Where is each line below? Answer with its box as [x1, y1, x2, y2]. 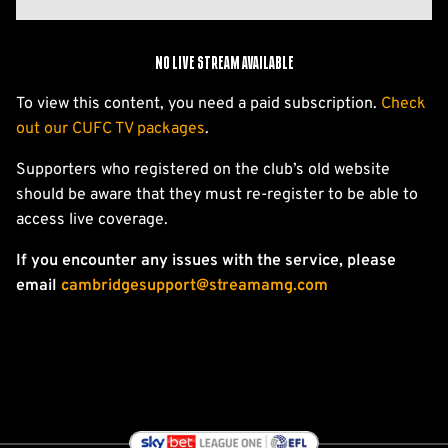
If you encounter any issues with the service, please [16, 251, 396, 271]
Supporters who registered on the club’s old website [16, 160, 390, 180]
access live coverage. [16, 210, 168, 230]
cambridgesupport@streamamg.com [61, 276, 328, 296]
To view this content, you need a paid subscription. [16, 94, 381, 114]
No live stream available [154, 56, 294, 72]
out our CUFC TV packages [16, 119, 205, 139]
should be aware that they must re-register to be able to [16, 185, 418, 205]
